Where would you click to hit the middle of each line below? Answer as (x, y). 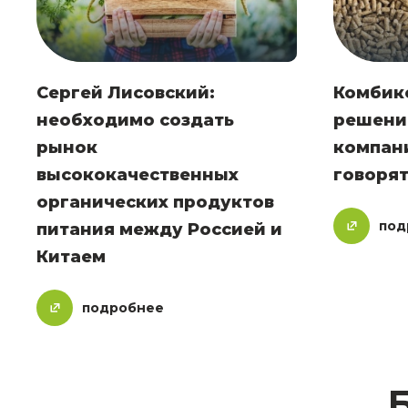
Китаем (71, 257)
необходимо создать (135, 121)
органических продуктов (155, 203)
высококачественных (138, 175)
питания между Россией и (159, 230)
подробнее (123, 308)
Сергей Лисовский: (126, 93)
